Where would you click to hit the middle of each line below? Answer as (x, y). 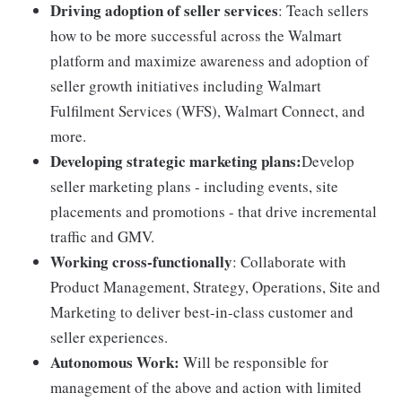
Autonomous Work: (115, 362)
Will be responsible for (254, 362)
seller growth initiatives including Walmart (186, 85)
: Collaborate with (289, 261)
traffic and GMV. (102, 236)
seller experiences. (109, 336)
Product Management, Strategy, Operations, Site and (215, 286)
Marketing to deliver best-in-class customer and (202, 311)
